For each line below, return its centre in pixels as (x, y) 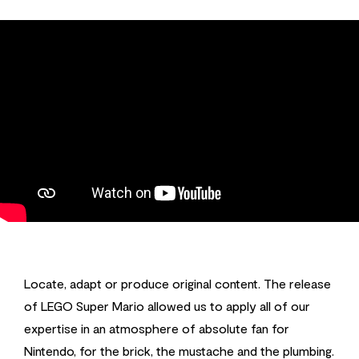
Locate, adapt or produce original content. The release (177, 283)
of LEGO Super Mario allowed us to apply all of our (167, 305)
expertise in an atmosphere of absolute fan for (157, 328)
